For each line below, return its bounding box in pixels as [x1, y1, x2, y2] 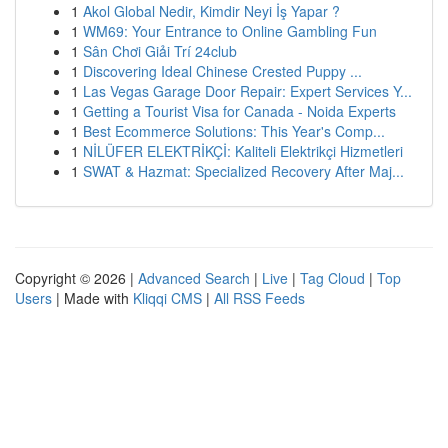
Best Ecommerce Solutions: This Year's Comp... [83, 121, 385, 141]
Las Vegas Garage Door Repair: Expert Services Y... [83, 81, 412, 101]
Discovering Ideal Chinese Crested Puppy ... [83, 61, 362, 81]
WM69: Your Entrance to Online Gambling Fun [83, 21, 377, 41]
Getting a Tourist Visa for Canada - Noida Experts [83, 101, 396, 121]
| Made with [52, 288, 133, 308]
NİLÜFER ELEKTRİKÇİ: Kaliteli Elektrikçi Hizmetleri [83, 141, 403, 161]
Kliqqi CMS [133, 288, 202, 308]
